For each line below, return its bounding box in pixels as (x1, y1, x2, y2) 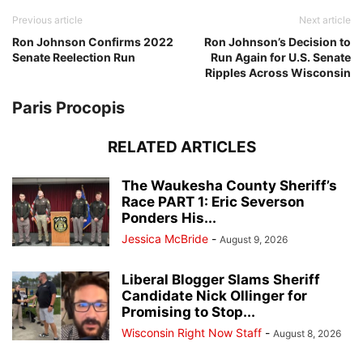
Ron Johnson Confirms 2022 (12, 35, 173, 49)
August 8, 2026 (273, 327, 341, 340)
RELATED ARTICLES (107, 138, 256, 157)
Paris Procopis (12, 98, 125, 118)
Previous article (12, 14, 83, 27)
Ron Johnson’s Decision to (204, 35, 351, 49)
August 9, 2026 (220, 233, 288, 246)
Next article (299, 14, 351, 27)
